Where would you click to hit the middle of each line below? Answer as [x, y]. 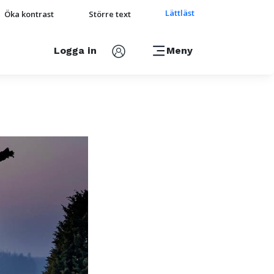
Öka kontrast [29, 14]
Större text [110, 14]
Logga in [75, 50]
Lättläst [180, 13]
